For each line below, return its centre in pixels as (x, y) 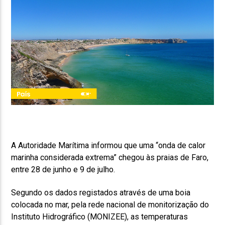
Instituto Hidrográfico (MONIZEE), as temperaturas (100, 217)
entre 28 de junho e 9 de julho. (63, 170)
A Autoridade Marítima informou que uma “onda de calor (108, 146)
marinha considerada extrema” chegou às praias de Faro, (110, 158)
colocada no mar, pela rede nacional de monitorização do (110, 205)
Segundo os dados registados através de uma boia (101, 193)
